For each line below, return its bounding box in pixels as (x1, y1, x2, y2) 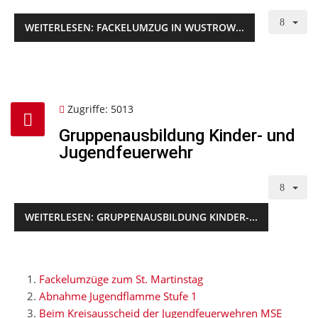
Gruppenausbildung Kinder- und (59, 125, 295, 146)
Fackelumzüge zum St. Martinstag (39, 271, 203, 286)
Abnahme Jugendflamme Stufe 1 (39, 288, 197, 303)
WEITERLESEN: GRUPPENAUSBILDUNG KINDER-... (25, 209, 258, 224)
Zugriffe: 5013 (67, 102, 133, 116)
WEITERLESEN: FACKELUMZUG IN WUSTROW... (25, 20, 244, 34)
